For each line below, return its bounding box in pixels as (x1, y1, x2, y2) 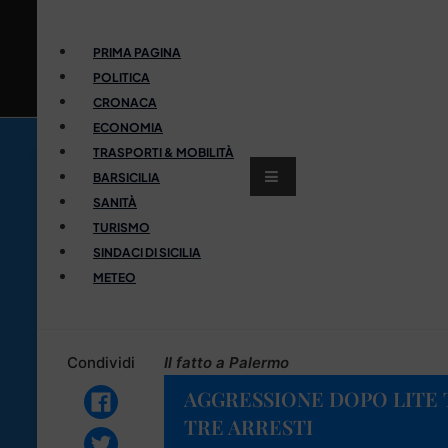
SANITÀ (93, 194, 137, 210)
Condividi (66, 352, 135, 372)
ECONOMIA (93, 119, 163, 135)
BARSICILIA (93, 169, 160, 185)
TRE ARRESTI (184, 412, 313, 440)
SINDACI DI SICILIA (93, 244, 201, 260)
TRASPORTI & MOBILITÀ (93, 144, 234, 160)
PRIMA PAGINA (93, 44, 181, 60)
